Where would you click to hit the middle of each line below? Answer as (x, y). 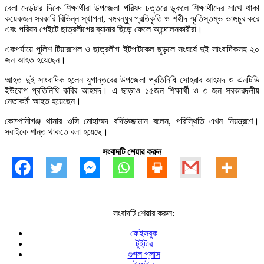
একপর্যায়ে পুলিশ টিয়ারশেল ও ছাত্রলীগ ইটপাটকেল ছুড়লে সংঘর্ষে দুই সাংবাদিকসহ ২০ (132, 49)
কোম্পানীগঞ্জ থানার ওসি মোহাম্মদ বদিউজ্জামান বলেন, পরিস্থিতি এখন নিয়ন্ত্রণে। (132, 121)
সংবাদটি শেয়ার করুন (132, 151)
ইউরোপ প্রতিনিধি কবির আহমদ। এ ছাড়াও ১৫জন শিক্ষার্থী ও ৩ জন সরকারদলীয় (132, 90)
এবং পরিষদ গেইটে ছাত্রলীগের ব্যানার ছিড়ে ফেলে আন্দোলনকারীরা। (104, 29)
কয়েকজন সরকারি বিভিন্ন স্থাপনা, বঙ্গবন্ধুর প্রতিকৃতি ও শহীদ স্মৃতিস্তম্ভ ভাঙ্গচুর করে (132, 18)
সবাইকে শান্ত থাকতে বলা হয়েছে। (57, 131)
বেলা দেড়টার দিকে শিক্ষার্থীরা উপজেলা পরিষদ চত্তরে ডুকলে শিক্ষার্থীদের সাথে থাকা (132, 8)
